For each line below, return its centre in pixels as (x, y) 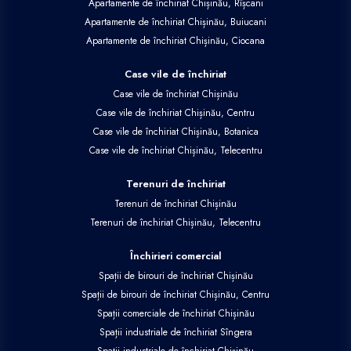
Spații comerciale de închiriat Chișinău (175, 313)
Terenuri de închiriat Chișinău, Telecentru (175, 222)
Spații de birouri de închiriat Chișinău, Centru (175, 294)
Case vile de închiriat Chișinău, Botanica (175, 131)
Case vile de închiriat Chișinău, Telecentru (175, 150)
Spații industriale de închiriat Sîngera (175, 332)
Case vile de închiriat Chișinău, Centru (175, 112)
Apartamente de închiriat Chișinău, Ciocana (175, 40)
